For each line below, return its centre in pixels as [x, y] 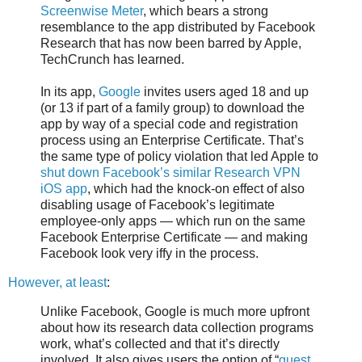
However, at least [57, 283]
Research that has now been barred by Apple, [171, 44]
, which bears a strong [206, 11]
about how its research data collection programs [177, 328]
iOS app [64, 189]
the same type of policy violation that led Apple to [179, 157]
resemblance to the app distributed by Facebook [178, 27]
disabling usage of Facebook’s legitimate [158, 205]
